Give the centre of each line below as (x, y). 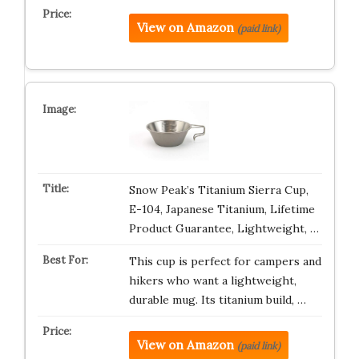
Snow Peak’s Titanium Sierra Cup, (218, 190)
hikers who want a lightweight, (212, 280)
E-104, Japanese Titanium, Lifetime (222, 209)
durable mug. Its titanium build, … (217, 300)
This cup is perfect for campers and (225, 261)
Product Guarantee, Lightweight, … (224, 228)
